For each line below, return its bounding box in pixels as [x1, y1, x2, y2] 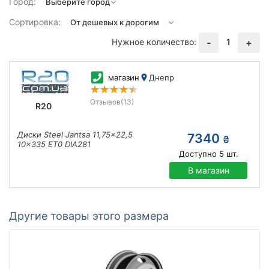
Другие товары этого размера [9, 210, 169, 222]
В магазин [187, 165, 229, 175]
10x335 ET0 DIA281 [17, 139, 91, 149]
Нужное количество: [112, 36, 196, 47]
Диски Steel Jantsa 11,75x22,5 [17, 130, 133, 139]
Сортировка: [9, 17, 61, 27]
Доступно [178, 149, 217, 159]
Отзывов [89, 97, 121, 106]
